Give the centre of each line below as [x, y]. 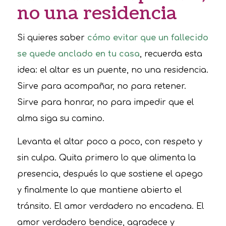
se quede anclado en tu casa [78, 54]
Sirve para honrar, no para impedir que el [105, 103]
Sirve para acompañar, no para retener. [101, 87]
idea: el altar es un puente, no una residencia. [112, 70]
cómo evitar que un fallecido [148, 38]
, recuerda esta [171, 54]
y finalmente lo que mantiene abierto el [99, 190]
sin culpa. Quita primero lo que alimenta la [106, 158]
